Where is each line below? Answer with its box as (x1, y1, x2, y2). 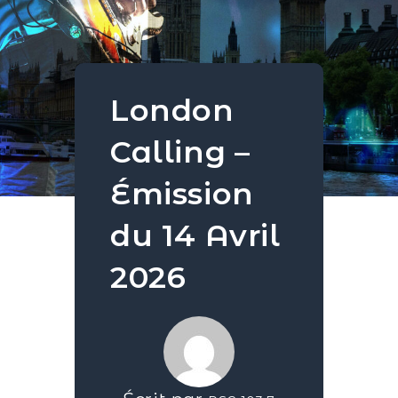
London (110, 92, 235, 129)
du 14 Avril (110, 217, 281, 254)
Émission (110, 175, 254, 212)
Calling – (110, 133, 251, 171)
